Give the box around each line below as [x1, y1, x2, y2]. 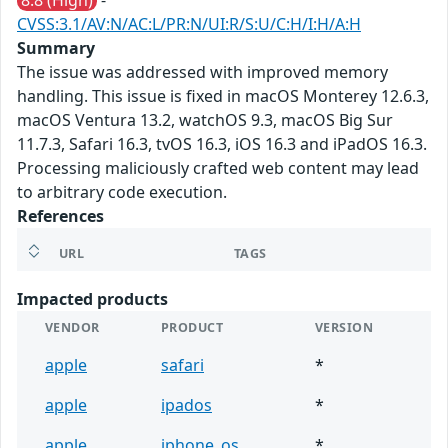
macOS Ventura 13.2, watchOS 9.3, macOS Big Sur [17, 109, 393, 132]
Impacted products [17, 288, 168, 311]
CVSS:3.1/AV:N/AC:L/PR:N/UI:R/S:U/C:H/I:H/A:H [17, 13, 361, 36]
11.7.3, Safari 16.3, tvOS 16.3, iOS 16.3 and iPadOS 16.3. [17, 133, 427, 156]
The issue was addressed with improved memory [17, 61, 388, 84]
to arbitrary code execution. [17, 181, 227, 204]
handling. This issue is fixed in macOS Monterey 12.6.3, [17, 85, 429, 108]
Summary [17, 37, 95, 60]
